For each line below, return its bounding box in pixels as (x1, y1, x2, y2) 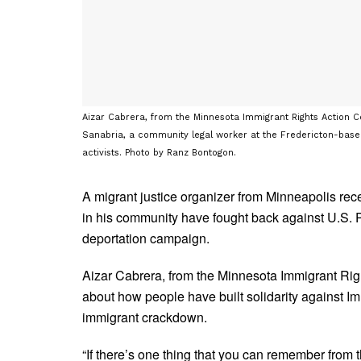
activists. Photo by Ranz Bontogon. (82, 147, 236, 158)
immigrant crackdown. (82, 307, 210, 326)
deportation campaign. (82, 228, 210, 247)
